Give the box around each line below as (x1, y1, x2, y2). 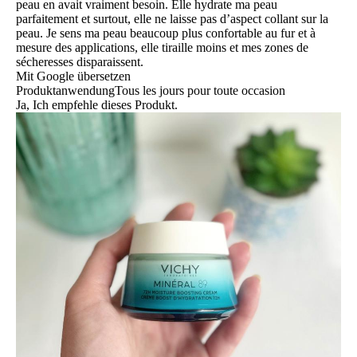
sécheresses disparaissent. (16, 55, 143, 69)
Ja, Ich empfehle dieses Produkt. (16, 98, 178, 112)
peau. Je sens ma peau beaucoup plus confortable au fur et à (16, 26, 316, 41)
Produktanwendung (16, 84, 115, 98)
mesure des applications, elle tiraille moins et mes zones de (16, 41, 308, 55)
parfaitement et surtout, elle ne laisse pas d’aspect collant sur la (16, 12, 328, 26)
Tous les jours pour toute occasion (115, 84, 285, 98)
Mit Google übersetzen (16, 69, 131, 84)
